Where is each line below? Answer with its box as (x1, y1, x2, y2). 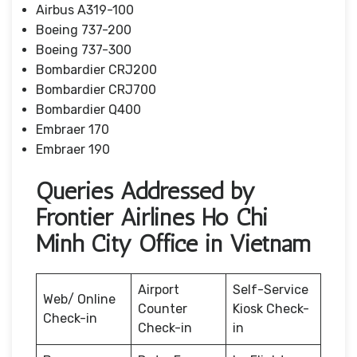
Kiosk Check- (233, 300, 309, 316)
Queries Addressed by (36, 176, 255, 206)
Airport (138, 281, 179, 297)
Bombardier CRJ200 (36, 61, 157, 77)
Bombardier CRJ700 (36, 81, 156, 97)
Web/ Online (43, 291, 116, 307)
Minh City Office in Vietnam (36, 229, 311, 258)
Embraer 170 (36, 121, 109, 137)
